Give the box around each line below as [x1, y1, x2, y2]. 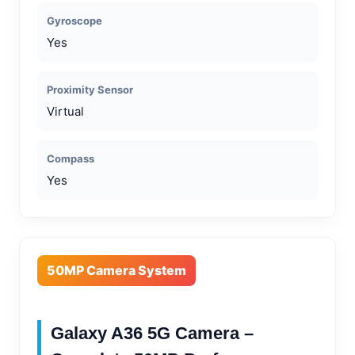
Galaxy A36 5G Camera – [51, 323, 254, 343]
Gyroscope [47, 13, 102, 27]
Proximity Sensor [47, 82, 133, 96]
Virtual [47, 103, 84, 119]
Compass [47, 151, 94, 165]
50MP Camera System [47, 261, 186, 278]
